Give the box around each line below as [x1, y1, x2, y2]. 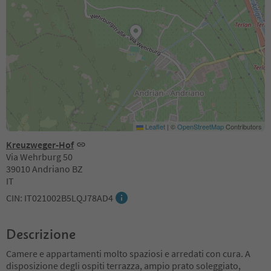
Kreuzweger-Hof [6, 138, 74, 151]
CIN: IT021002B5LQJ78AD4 [6, 191, 113, 204]
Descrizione [6, 225, 76, 243]
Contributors [224, 121, 262, 131]
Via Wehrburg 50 [6, 150, 73, 163]
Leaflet [143, 121, 165, 131]
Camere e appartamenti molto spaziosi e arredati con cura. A [6, 247, 250, 260]
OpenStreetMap [177, 121, 224, 131]
